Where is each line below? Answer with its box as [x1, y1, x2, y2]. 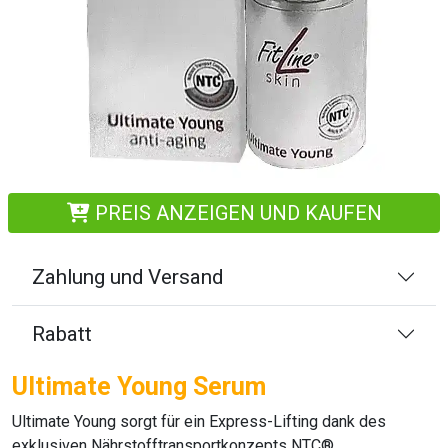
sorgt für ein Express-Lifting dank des [116, 412, 386, 431]
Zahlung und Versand [32, 265, 223, 289]
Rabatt [32, 322, 92, 346]
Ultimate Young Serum [12, 372, 266, 401]
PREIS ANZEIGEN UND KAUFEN [89, 201, 382, 225]
